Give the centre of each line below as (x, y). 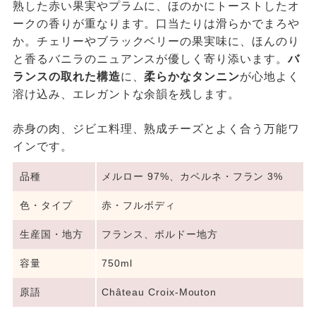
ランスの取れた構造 (66, 77)
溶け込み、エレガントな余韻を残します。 (126, 95)
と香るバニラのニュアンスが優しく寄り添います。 (150, 59)
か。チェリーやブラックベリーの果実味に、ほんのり (156, 42)
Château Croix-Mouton (159, 292)
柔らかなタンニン (192, 77)
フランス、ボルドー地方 (160, 235)
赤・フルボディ (139, 206)
